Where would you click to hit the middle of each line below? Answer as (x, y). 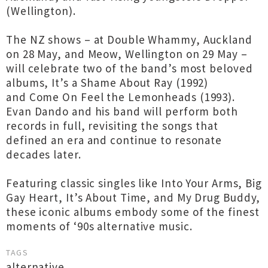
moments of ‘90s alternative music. (101, 226)
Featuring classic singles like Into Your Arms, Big (134, 183)
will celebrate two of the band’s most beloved (130, 68)
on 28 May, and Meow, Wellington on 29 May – (127, 54)
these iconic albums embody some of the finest (133, 212)
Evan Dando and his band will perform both (122, 111)
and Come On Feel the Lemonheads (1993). (121, 97)
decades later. (44, 154)
